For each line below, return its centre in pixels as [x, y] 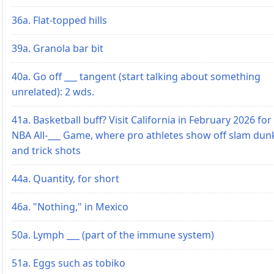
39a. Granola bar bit [57, 48]
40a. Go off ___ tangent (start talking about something [136, 76]
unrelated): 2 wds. [53, 91]
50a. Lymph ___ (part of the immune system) [113, 235]
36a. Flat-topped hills [59, 20]
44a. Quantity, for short [65, 178]
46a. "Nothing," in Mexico [70, 206]
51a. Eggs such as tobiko [68, 263]
